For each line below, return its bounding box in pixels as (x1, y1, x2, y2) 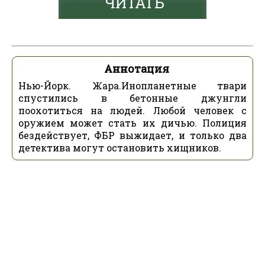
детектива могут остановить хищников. (18, 141, 221, 154)
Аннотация (104, 62, 169, 76)
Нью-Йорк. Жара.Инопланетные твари (18, 79, 247, 92)
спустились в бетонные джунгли (18, 92, 247, 104)
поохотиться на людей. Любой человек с (18, 104, 247, 117)
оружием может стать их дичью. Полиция (18, 117, 247, 129)
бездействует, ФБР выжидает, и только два (18, 129, 247, 141)
